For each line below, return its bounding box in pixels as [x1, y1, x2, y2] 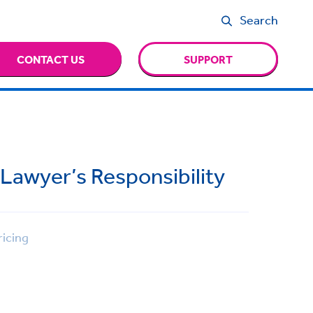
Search [240, 11, 279, 27]
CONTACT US [17, 52, 85, 66]
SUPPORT [184, 52, 233, 66]
